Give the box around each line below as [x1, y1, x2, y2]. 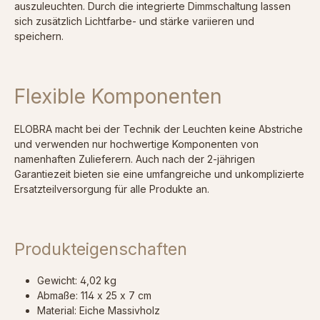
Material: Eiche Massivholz [37, 304, 160, 317]
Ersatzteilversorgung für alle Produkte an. [14, 183, 209, 196]
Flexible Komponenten [14, 84, 222, 109]
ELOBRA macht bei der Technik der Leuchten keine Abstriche [14, 123, 303, 136]
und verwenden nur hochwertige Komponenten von [14, 138, 259, 151]
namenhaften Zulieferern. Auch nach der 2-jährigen [14, 153, 255, 166]
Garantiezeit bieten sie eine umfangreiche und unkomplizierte [14, 168, 304, 181]
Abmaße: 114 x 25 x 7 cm [37, 289, 151, 302]
